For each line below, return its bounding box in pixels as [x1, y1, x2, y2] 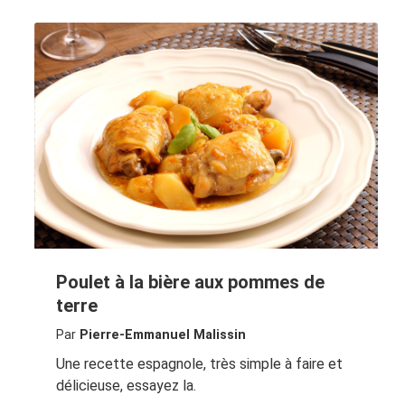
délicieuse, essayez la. [55, 377, 196, 395]
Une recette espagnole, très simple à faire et [55, 355, 343, 373]
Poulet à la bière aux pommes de [55, 271, 325, 294]
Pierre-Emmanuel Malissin [79, 327, 246, 344]
